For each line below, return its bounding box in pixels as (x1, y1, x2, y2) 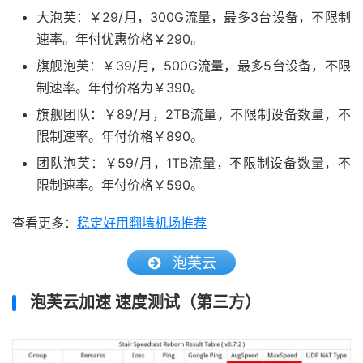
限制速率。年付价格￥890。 (36, 128, 203, 145)
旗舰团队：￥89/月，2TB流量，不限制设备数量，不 (36, 106, 351, 123)
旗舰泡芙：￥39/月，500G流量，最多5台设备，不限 (36, 58, 351, 75)
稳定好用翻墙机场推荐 (77, 215, 207, 232)
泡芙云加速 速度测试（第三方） (30, 293, 261, 313)
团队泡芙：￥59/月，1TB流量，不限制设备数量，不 (36, 155, 351, 172)
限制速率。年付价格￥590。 (36, 177, 203, 194)
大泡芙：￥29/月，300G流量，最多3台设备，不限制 (36, 9, 351, 26)
